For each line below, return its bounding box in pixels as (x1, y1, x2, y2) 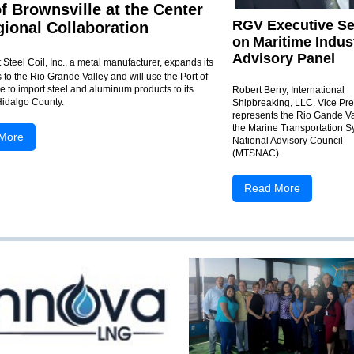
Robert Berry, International (232, 85, 345, 96)
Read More (244, 182, 300, 194)
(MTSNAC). (232, 148, 286, 159)
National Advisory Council (232, 135, 343, 146)
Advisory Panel (232, 51, 335, 66)
